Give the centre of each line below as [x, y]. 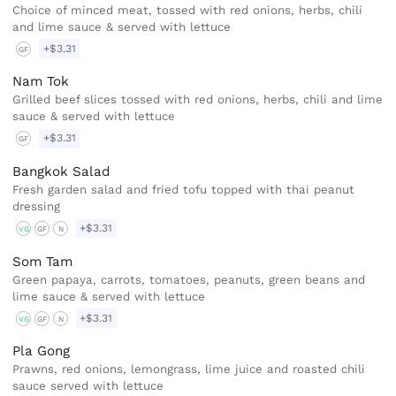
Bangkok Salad [62, 171]
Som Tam [43, 261]
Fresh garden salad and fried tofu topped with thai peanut [184, 189]
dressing [37, 206]
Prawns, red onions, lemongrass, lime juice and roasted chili [189, 369]
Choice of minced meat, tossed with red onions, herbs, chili [188, 10]
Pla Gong [42, 351]
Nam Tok [41, 82]
